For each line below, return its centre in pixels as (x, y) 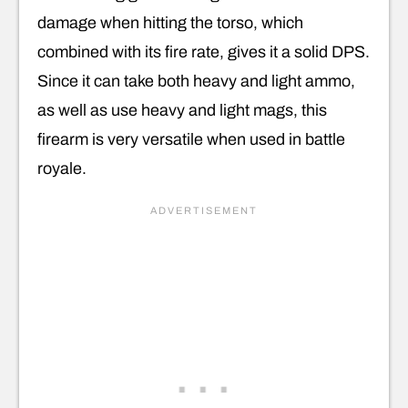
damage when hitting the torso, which (170, 22)
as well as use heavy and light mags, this (182, 110)
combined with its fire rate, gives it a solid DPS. (204, 51)
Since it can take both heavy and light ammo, (196, 81)
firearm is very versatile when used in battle (191, 139)
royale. (62, 168)
